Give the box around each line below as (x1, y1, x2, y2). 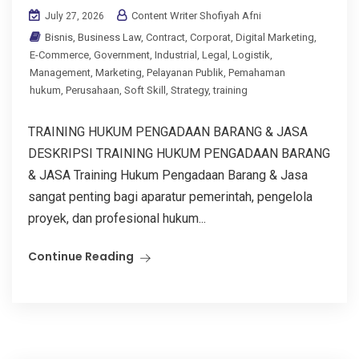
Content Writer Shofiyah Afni (129, 9, 261, 22)
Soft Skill (124, 83, 166, 96)
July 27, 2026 (42, 10, 104, 22)
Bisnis (45, 30, 73, 43)
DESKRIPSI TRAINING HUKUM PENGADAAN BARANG (28, 145, 330, 161)
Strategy (171, 83, 208, 96)
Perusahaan (66, 83, 119, 96)
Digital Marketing (236, 30, 314, 43)
